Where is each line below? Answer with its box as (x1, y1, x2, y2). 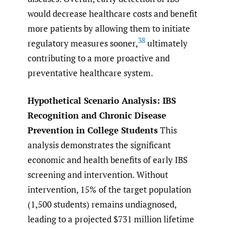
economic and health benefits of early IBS (28, 154, 188, 166)
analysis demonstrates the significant (28, 139, 171, 151)
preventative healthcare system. (28, 66, 153, 79)
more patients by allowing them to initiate (28, 22, 190, 34)
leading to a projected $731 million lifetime (28, 213, 194, 225)
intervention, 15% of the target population (28, 184, 191, 196)
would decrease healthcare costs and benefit (28, 7, 197, 19)
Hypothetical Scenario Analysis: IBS (28, 95, 176, 107)
